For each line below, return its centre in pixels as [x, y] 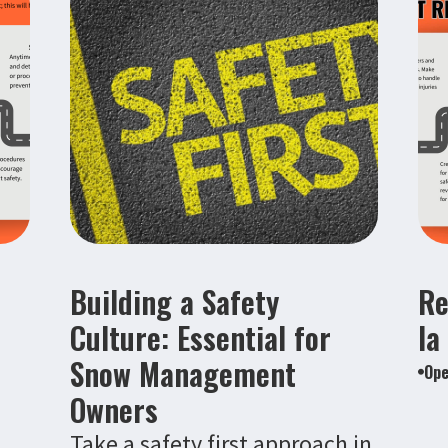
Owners [113, 409]
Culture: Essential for [200, 337]
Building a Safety [174, 301]
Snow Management [182, 373]
